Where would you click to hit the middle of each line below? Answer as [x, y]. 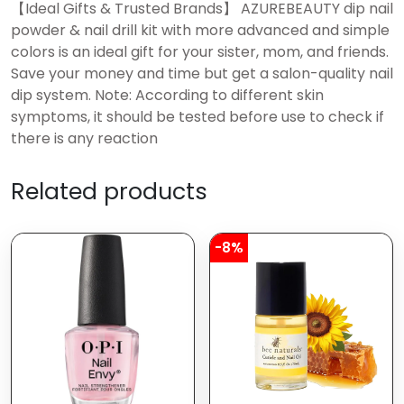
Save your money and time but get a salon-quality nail [202, 74]
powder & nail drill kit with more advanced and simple [200, 31]
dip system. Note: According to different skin [167, 96]
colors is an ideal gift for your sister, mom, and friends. [200, 52]
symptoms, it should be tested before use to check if [197, 117]
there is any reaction [84, 139]
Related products [109, 192]
